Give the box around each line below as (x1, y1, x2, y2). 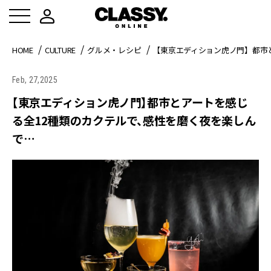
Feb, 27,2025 (12, 75, 57, 85)
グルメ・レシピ (87, 44, 142, 56)
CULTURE (44, 44, 76, 56)
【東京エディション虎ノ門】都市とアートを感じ (12, 94, 248, 110)
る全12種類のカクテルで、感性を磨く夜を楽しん (12, 112, 256, 128)
